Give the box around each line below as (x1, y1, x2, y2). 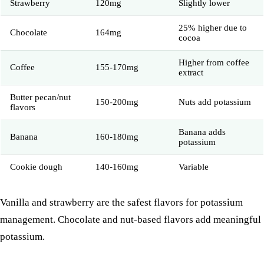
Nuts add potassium (179, 97, 251, 107)
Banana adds (179, 127, 226, 137)
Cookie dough (10, 162, 62, 172)
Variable (179, 162, 209, 172)
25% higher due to (179, 23, 247, 33)
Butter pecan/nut (10, 93, 71, 103)
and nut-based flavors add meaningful (100, 214, 261, 226)
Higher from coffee (179, 58, 249, 68)
